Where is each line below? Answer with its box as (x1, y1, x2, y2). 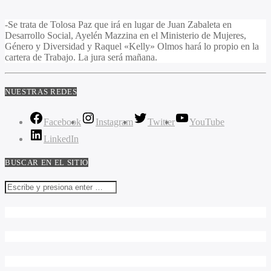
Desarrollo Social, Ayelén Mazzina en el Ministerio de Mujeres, (5, 30, 246, 41)
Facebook (44, 116, 81, 127)
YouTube (189, 116, 224, 127)
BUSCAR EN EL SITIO (5, 157, 88, 167)
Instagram (96, 116, 133, 127)
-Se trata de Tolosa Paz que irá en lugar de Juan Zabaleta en (5, 19, 232, 30)
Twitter (148, 116, 175, 127)
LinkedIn (44, 133, 79, 144)
